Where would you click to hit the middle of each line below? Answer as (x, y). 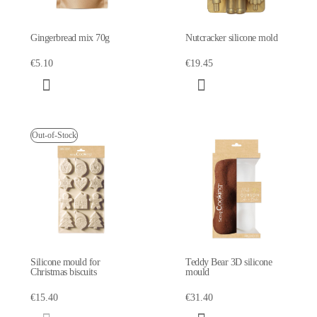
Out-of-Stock (54, 135)
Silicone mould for (65, 262)
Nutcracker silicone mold (231, 38)
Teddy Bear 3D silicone (229, 262)
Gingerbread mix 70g (70, 38)
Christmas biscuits (63, 272)
